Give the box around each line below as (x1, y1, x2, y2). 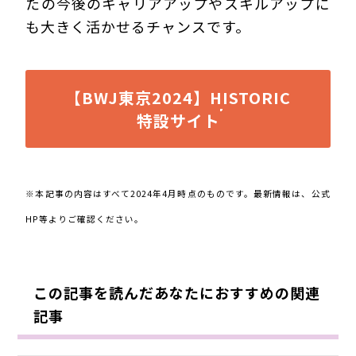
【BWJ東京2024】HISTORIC (65, 86, 291, 110)
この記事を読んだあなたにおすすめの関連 (33, 281, 321, 303)
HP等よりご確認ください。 (25, 212, 145, 225)
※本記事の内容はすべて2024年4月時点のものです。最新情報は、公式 (25, 187, 331, 199)
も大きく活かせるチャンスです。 (25, 16, 251, 37)
